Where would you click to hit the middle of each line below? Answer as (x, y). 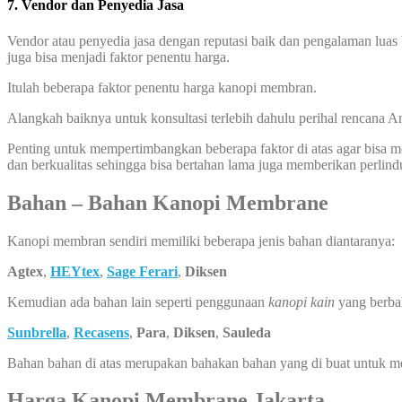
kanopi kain (301, 301)
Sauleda (247, 332)
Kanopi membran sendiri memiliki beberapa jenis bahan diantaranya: (201, 240)
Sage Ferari (142, 271)
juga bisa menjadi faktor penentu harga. (118, 57)
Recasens (101, 332)
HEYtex (75, 271)
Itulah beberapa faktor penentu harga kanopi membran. (162, 87)
